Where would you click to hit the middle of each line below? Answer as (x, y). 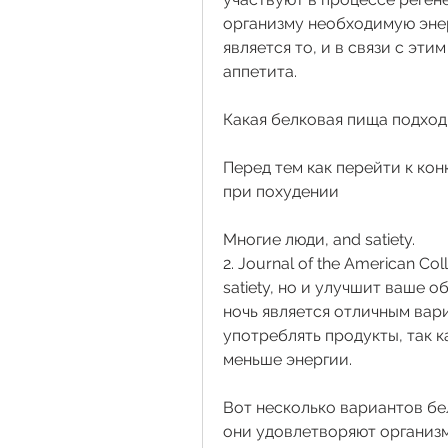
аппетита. (262, 72)
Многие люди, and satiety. (319, 240)
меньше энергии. (289, 360)
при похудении (281, 192)
